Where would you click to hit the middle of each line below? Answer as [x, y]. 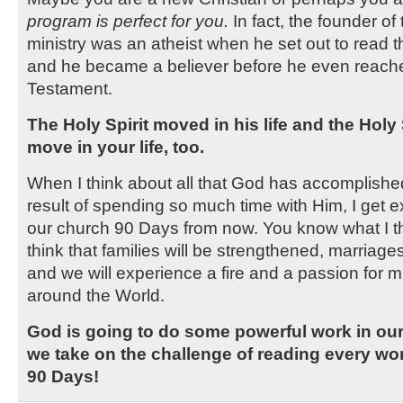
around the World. [96, 295]
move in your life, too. [116, 147]
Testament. [70, 88]
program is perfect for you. [128, 21]
